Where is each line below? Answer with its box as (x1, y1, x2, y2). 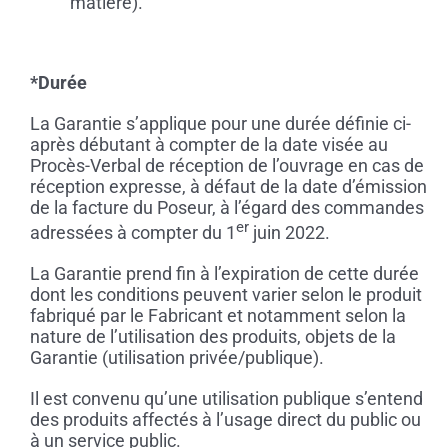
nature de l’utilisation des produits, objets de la (29, 326, 396, 348)
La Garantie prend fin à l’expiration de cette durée (29, 263, 419, 285)
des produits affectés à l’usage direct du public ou (29, 409, 421, 431)
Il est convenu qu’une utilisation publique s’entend (29, 388, 423, 410)
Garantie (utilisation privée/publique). (29, 347, 324, 369)
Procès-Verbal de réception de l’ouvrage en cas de (29, 155, 424, 177)
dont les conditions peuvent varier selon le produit (29, 284, 422, 306)
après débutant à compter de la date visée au (29, 134, 388, 156)
